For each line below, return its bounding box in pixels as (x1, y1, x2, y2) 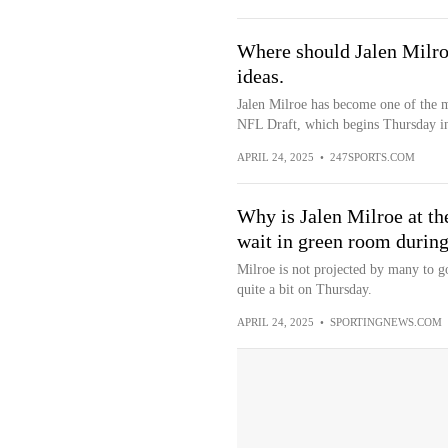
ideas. (236, 65, 284, 87)
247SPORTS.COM (329, 151, 415, 163)
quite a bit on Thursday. (236, 282, 372, 297)
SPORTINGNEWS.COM (329, 316, 442, 328)
